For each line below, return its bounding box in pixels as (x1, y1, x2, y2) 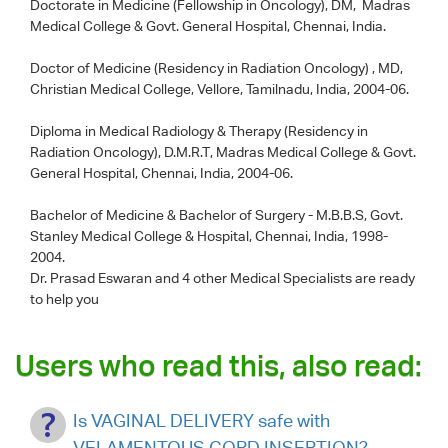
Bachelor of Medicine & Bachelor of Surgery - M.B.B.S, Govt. (30, 206, 403, 223)
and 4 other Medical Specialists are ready (155, 269, 415, 286)
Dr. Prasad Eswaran (30, 269, 155, 286)
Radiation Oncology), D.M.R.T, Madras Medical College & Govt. (30, 143, 416, 160)
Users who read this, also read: (15, 347, 422, 383)
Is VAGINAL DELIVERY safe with (73, 409, 330, 431)
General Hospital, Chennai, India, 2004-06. (30, 164, 293, 181)
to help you (30, 290, 99, 307)
